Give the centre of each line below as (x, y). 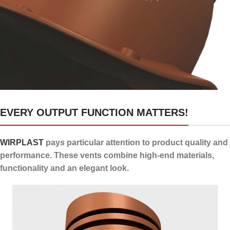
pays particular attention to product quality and (136, 143)
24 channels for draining (70, 112)
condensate (42, 126)
